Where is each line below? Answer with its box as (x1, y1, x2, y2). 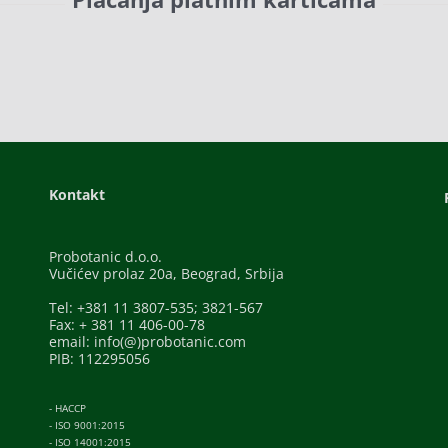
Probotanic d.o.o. (49, 246, 163, 266)
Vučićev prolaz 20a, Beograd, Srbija (49, 263, 285, 283)
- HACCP (49, 400, 87, 415)
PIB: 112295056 (49, 348, 151, 368)
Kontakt (49, 184, 106, 204)
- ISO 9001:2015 (49, 417, 126, 432)
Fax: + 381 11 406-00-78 (49, 314, 206, 334)
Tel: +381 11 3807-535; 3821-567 (49, 297, 264, 317)
